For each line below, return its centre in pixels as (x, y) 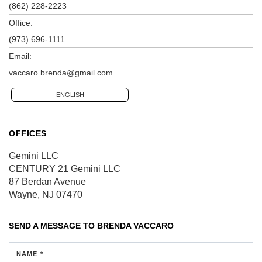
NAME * (30, 254)
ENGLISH (70, 95)
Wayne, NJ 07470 (46, 195)
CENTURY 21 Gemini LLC (65, 169)
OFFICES (28, 134)
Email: (20, 56)
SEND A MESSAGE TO (53, 226)
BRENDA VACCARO (135, 226)
